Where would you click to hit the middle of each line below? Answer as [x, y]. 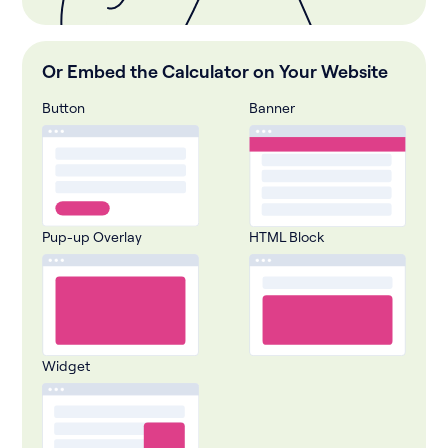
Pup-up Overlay [92, 237]
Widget [66, 366]
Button [64, 107]
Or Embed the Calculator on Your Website [215, 70]
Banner [271, 107]
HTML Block [286, 237]
